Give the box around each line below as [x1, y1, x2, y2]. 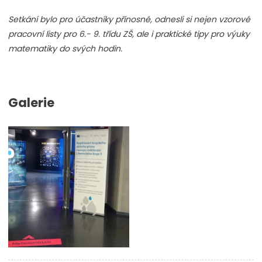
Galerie [8, 94, 54, 112]
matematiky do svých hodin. [8, 43, 122, 55]
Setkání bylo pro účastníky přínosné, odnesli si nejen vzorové [8, 13, 250, 26]
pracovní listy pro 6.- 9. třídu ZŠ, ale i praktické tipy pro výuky [8, 28, 250, 40]
